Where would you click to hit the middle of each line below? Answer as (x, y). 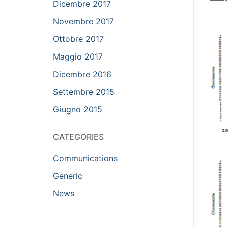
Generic (68, 176)
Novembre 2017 (83, 21)
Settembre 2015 (84, 92)
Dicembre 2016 (82, 74)
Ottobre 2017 (78, 39)
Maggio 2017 (78, 57)
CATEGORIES (78, 137)
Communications (85, 158)
